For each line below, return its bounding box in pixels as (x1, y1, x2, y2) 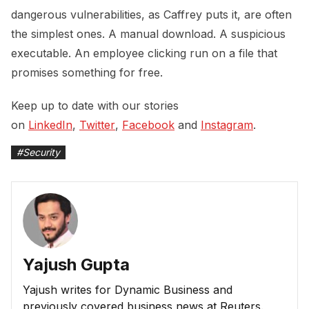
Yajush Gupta (23, 255, 130, 275)
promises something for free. (11, 66, 163, 80)
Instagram (201, 118, 253, 132)
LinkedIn (28, 118, 72, 132)
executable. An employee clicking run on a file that (11, 46, 277, 61)
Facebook (122, 118, 175, 132)
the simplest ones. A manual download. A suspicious (11, 27, 286, 41)
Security (23, 146, 60, 159)
